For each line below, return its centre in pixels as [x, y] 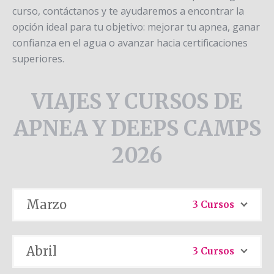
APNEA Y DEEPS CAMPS [137, 128]
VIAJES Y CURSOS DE [137, 102]
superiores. [38, 59]
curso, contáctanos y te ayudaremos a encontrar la [128, 11]
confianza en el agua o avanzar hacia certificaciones [130, 43]
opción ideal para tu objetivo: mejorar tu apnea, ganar [136, 27]
